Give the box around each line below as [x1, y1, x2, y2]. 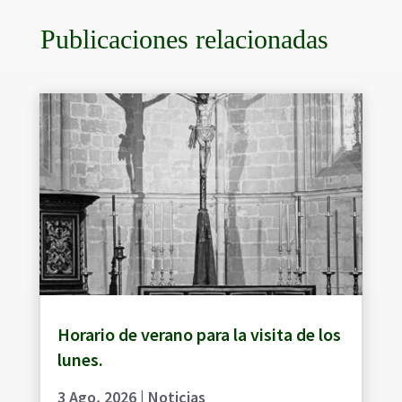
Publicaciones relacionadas [39, 23, 328, 54]
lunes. [57, 347, 103, 371]
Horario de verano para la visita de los [57, 322, 341, 345]
